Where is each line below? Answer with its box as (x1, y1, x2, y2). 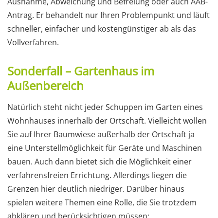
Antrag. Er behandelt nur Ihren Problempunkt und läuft (7, 10, 210, 21)
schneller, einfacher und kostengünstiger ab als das (7, 23, 196, 35)
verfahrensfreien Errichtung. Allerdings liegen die (7, 170, 187, 181)
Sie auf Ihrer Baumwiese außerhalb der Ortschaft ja (7, 129, 195, 140)
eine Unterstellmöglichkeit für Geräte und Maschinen (7, 143, 202, 154)
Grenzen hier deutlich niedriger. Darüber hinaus (7, 183, 184, 195)
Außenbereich (7, 77, 84, 94)
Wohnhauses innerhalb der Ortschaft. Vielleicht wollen (7, 115, 207, 127)
